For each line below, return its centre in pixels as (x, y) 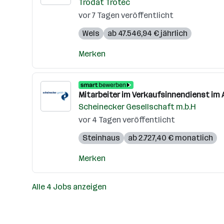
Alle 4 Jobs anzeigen (69, 187)
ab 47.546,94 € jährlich (147, 33)
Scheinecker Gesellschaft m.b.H (137, 107)
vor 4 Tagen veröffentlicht (127, 120)
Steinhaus (101, 138)
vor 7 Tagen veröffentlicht (126, 15)
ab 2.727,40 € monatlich (170, 138)
